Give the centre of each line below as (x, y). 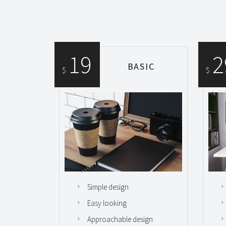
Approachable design (120, 219)
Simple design (108, 187)
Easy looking (107, 203)
